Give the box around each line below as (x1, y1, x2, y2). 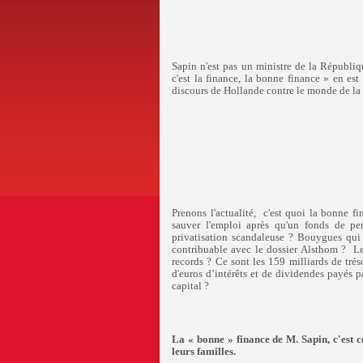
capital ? (172, 280, 209, 293)
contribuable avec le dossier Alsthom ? (172, 243, 346, 256)
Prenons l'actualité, (172, 207, 256, 220)
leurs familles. (172, 345, 236, 358)
